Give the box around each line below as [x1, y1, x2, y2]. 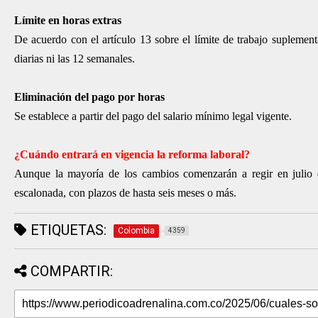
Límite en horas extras [14, 13, 121, 26]
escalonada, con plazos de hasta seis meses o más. [14, 186, 236, 199]
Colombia [118, 225, 155, 236]
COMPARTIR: [31, 262, 113, 280]
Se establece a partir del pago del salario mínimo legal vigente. [14, 109, 292, 122]
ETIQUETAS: [27, 221, 106, 238]
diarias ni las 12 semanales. [14, 52, 135, 65]
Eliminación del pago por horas [14, 90, 165, 103]
